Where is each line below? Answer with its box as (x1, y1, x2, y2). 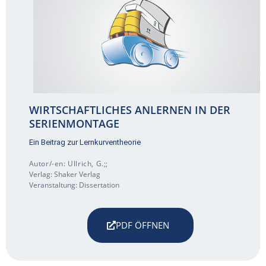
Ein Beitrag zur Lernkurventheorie (28, 138, 141, 147)
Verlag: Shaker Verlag (28, 169, 100, 180)
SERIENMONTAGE (28, 116, 119, 131)
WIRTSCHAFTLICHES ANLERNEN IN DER (28, 103, 230, 118)
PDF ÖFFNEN (116, 219, 169, 232)
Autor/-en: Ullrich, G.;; (28, 159, 108, 169)
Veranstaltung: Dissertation (28, 180, 119, 191)
